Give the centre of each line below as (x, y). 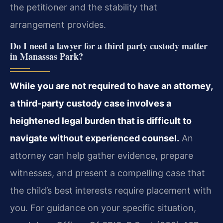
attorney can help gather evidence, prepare (102, 155)
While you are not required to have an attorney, (111, 86)
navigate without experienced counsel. (95, 138)
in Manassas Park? (47, 56)
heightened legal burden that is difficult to (101, 120)
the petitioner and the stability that (84, 7)
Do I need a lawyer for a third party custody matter (109, 46)
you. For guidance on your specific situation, (103, 208)
